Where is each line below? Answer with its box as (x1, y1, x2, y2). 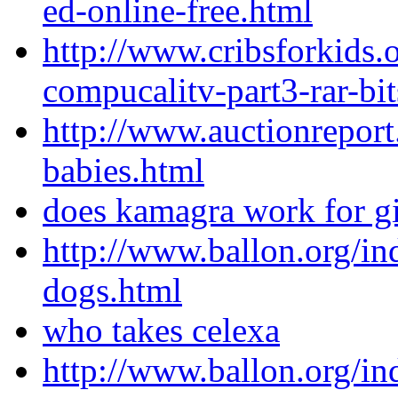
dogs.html (43, 271, 182, 310)
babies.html (43, 151, 204, 190)
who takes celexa (43, 311, 280, 350)
